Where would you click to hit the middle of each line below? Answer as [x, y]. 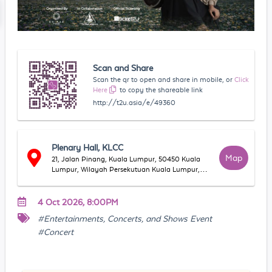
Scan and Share [123, 68]
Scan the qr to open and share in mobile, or [163, 79]
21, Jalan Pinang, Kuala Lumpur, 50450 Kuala [126, 159]
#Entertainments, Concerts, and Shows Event [124, 218]
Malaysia [66, 179]
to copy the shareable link [161, 90]
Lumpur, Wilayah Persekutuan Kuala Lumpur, [126, 169]
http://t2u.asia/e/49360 [134, 102]
